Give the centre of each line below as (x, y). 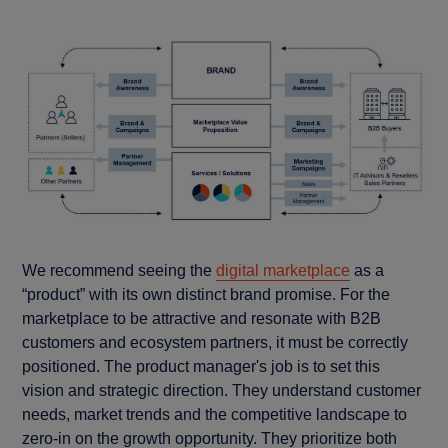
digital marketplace (283, 271)
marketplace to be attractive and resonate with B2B (202, 319)
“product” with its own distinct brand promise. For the (206, 295)
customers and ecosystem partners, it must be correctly (215, 343)
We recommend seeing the (119, 271)
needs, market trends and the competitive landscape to (215, 415)
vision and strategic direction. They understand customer (222, 391)
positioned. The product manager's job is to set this (201, 367)
